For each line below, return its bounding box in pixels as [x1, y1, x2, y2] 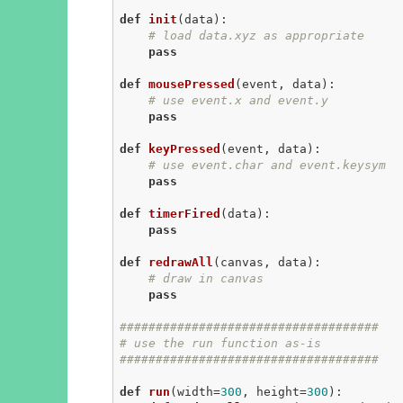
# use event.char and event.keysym [148, 157, 386, 172]
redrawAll [148, 255, 213, 269]
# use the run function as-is [119, 336, 321, 350]
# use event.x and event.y [148, 93, 328, 107]
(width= [169, 384, 220, 399]
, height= [241, 384, 307, 399]
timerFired [148, 206, 220, 220]
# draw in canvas [148, 271, 264, 285]
